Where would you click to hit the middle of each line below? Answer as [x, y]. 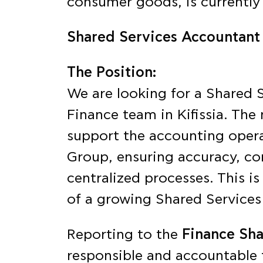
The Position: [112, 73]
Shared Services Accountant [163, 38]
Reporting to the [124, 235]
